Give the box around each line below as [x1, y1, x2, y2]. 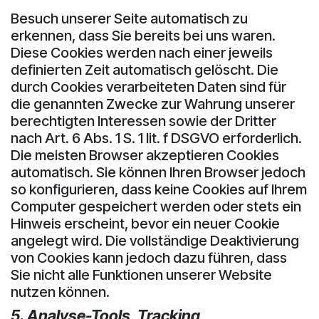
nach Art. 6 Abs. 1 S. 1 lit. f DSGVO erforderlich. [11, 129, 302, 147]
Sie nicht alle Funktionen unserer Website [11, 266, 272, 283]
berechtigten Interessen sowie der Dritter [11, 112, 276, 130]
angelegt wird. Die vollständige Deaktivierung [11, 231, 299, 249]
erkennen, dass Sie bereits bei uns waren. [11, 26, 276, 44]
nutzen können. [11, 283, 110, 300]
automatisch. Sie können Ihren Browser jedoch [11, 163, 305, 181]
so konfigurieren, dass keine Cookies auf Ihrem [11, 180, 307, 198]
